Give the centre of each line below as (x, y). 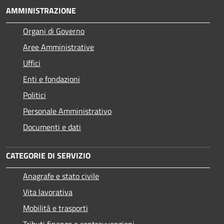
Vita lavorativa (48, 192)
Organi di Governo (54, 31)
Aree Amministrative (58, 47)
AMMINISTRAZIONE (41, 10)
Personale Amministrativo (67, 111)
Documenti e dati (52, 127)
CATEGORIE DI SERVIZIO (48, 155)
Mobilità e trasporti (55, 208)
